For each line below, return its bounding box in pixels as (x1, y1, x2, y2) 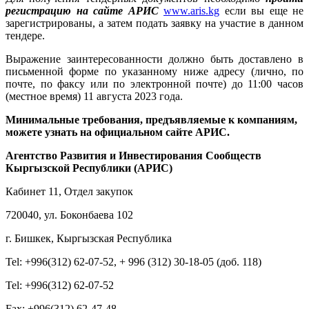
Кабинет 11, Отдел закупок (6, 186, 133, 198)
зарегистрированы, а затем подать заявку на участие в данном (6, 17, 303, 30)
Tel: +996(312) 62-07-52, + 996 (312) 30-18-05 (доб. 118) (6, 256, 261, 268)
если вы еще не (219, 5, 303, 17)
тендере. (6, 30, 45, 42)
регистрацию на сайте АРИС (6, 5, 159, 17)
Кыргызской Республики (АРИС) (6, 162, 172, 175)
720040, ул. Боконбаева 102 (6, 209, 133, 221)
